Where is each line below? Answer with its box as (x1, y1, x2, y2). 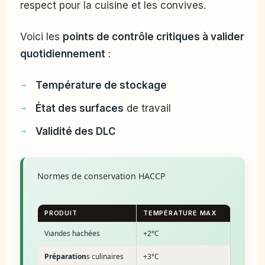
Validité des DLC (35, 125, 116, 137)
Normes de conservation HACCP (37, 170, 166, 182)
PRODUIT (44, 208, 77, 217)
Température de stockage (35, 79, 167, 91)
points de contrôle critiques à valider (63, 30, 244, 43)
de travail (124, 102, 171, 114)
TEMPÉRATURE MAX (143, 208, 217, 217)
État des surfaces (35, 102, 124, 114)
